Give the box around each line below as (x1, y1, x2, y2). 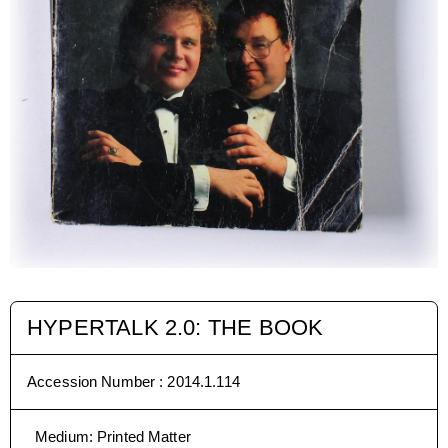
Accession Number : (27, 372, 168, 390)
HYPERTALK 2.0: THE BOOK (27, 314, 324, 340)
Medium (35, 427, 89, 445)
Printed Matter (97, 427, 191, 445)
